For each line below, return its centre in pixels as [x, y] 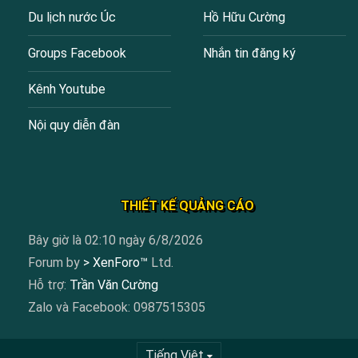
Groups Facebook [77, 53]
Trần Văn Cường [114, 285]
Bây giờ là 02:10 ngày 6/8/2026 [115, 240]
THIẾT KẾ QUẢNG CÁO [187, 206]
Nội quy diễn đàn [74, 125]
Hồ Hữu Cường [244, 17]
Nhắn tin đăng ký [249, 53]
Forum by [56, 263]
